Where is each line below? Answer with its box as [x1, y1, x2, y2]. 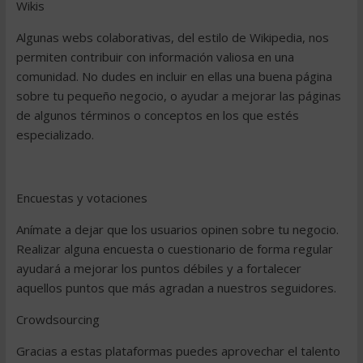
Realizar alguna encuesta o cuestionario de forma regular [15, 241, 333, 257]
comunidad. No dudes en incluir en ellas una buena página [15, 68, 332, 84]
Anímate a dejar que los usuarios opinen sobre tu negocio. [15, 221, 339, 237]
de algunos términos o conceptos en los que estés [15, 107, 299, 123]
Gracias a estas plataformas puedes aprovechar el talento [15, 343, 340, 359]
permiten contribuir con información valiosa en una [15, 49, 294, 65]
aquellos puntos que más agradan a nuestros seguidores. [15, 280, 336, 296]
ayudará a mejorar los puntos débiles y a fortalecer [15, 260, 301, 276]
